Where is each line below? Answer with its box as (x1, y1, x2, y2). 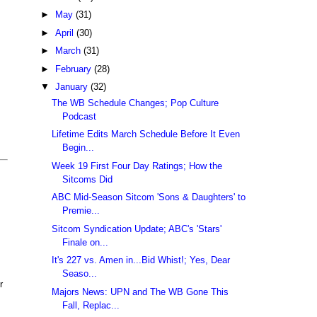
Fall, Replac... (62, 299, 120, 311)
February (54, 63, 94, 74)
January (54, 81, 91, 93)
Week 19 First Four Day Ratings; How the (52, 160, 223, 171)
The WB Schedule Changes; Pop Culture (52, 97, 219, 108)
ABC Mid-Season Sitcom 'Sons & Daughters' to (52, 192, 246, 203)
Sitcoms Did (62, 173, 113, 185)
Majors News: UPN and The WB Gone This (52, 286, 229, 297)
